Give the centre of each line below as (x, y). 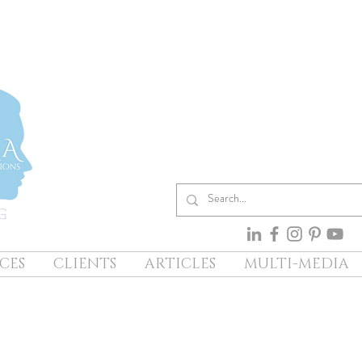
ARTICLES (180, 264)
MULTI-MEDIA (296, 264)
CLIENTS (84, 264)
